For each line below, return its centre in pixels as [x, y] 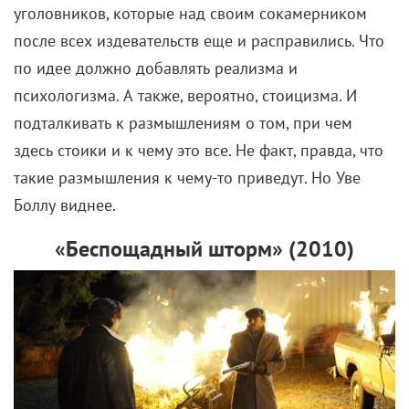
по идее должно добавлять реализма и [156, 68]
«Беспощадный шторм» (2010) [204, 249]
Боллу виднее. [65, 205]
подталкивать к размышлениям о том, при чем [183, 123]
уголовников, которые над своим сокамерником [190, 14]
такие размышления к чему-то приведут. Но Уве [187, 178]
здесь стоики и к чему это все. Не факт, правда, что [199, 151]
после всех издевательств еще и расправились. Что [199, 41]
